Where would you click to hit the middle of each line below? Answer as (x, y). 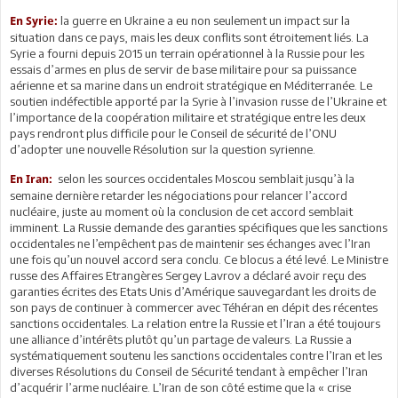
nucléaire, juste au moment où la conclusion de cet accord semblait (181, 211)
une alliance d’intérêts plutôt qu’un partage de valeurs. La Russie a (181, 339)
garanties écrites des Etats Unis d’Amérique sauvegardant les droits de (193, 291)
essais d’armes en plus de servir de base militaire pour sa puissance (183, 69)
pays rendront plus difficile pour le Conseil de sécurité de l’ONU (173, 133)
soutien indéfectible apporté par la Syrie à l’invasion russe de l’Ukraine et (198, 101)
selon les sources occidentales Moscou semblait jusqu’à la (203, 178)
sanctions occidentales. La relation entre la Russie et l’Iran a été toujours (195, 323)
